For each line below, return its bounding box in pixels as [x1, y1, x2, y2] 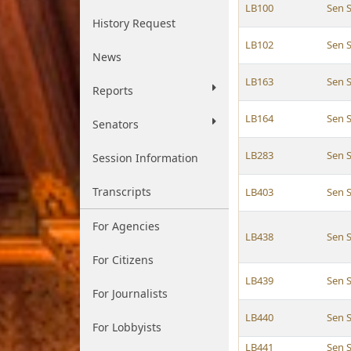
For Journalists [92, 286, 168, 301]
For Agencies [92, 219, 160, 233]
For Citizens [92, 252, 154, 267]
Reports [92, 83, 133, 98]
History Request [92, 16, 175, 31]
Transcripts [92, 184, 151, 199]
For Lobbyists [92, 320, 161, 335]
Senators [92, 117, 139, 132]
